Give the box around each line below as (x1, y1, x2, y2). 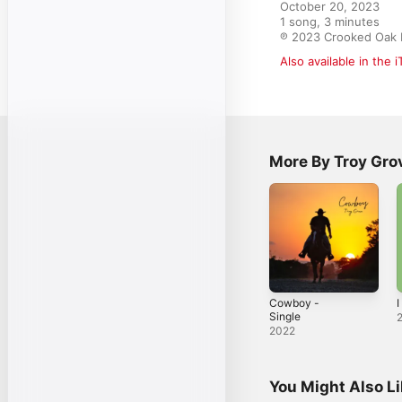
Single (269, 309, 301, 323)
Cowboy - (269, 295, 319, 310)
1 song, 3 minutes (280, 14, 380, 29)
